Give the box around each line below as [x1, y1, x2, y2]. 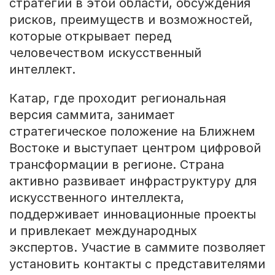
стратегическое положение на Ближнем [9, 123, 255, 139]
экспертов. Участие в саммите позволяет [9, 239, 266, 255]
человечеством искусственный [9, 45, 201, 60]
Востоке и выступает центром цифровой [9, 140, 261, 155]
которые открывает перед [9, 29, 171, 44]
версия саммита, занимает [9, 107, 175, 122]
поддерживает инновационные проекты [9, 206, 256, 222]
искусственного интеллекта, [9, 190, 184, 205]
